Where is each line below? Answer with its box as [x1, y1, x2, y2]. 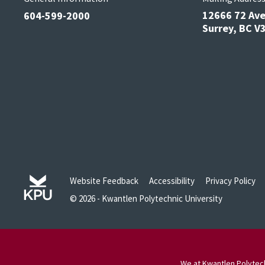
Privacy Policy [205, 175, 256, 186]
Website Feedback [70, 175, 138, 186]
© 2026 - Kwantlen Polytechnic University [70, 193, 222, 204]
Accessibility [149, 175, 195, 186]
